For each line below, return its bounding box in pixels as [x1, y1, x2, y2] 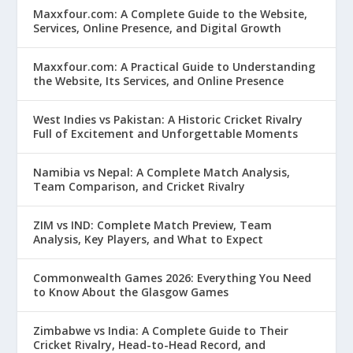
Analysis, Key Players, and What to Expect [33, 232, 264, 247]
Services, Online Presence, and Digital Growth [33, 20, 282, 36]
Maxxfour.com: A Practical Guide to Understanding [33, 59, 316, 75]
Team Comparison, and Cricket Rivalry [33, 179, 246, 195]
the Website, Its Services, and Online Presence [33, 73, 284, 89]
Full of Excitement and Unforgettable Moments [33, 126, 299, 142]
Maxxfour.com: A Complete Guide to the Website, [33, 6, 308, 22]
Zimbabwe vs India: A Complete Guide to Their [33, 323, 289, 339]
